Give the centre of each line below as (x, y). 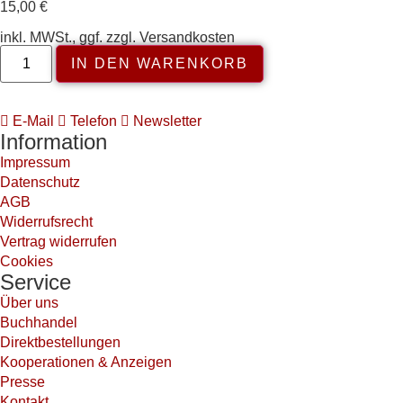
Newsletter (167, 121)
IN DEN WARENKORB (160, 63)
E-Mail (33, 121)
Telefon (94, 121)
